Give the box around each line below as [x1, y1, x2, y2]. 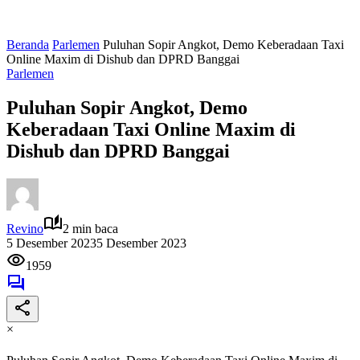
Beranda [6, 38, 49, 51]
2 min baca [63, 221, 118, 235]
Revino [6, 221, 43, 235]
